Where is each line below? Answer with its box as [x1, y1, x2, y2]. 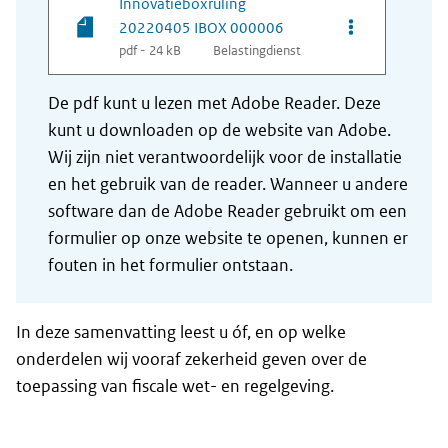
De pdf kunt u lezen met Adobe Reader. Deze [48, 92, 381, 115]
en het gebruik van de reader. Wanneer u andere [48, 173, 408, 196]
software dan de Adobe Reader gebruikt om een [48, 200, 407, 223]
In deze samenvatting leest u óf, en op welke [16, 321, 346, 344]
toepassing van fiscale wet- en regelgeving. [16, 375, 334, 398]
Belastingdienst [213, 42, 301, 60]
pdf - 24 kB [119, 42, 181, 60]
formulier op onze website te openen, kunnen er [48, 227, 408, 250]
